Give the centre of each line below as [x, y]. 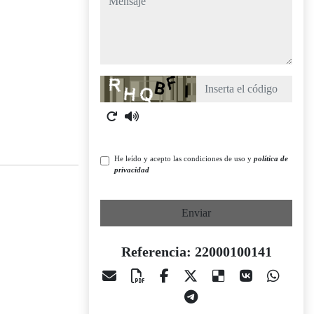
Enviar [196, 213]
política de [271, 158]
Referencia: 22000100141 [196, 252]
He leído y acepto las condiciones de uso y [184, 158]
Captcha [118, 83]
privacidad [132, 170]
